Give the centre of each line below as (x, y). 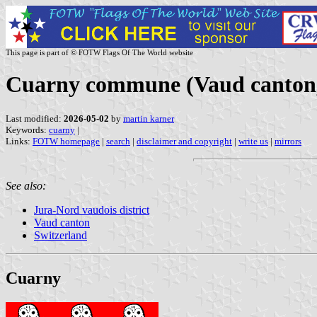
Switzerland (60, 235)
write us (253, 141)
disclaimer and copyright (184, 141)
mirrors (288, 141)
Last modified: (35, 118)
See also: (26, 185)
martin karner (149, 118)
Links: (19, 141)
